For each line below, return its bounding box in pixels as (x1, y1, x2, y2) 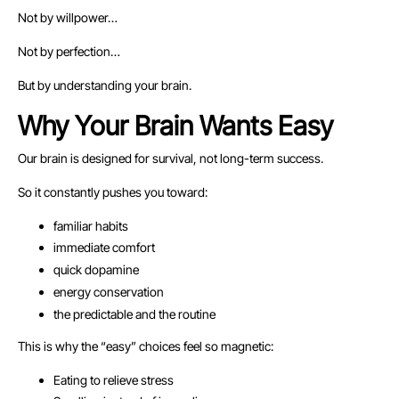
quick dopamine (53, 262, 139, 278)
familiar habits (53, 217, 128, 233)
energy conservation (53, 283, 164, 299)
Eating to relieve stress (53, 371, 174, 387)
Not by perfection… (18, 43, 120, 59)
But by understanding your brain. (18, 77, 191, 93)
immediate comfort (53, 240, 155, 256)
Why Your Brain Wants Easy (18, 109, 333, 142)
